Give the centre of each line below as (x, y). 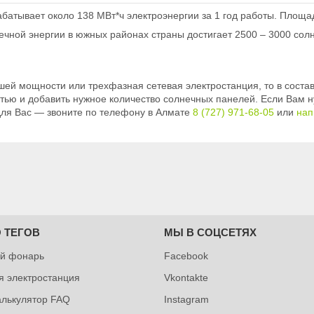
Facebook (186, 255)
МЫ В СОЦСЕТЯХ (210, 232)
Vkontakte (186, 277)
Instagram (186, 299)
